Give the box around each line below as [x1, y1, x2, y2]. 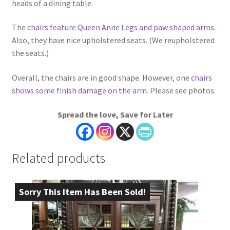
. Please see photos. [146, 85, 216, 95]
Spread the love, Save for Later [57, 109, 173, 120]
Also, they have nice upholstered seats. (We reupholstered [11, 35, 215, 46]
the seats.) [11, 48, 49, 59]
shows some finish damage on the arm [11, 85, 147, 95]
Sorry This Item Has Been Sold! [18, 186, 146, 198]
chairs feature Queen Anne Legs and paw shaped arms [27, 22, 214, 33]
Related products [11, 150, 105, 167]
